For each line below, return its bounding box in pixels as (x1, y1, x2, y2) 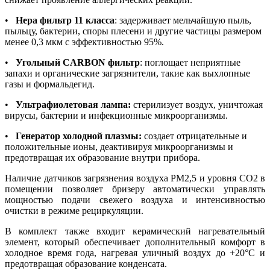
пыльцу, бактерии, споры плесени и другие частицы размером (5, 25, 262, 36)
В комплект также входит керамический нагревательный (5, 225, 265, 236)
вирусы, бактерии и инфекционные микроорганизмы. (5, 110, 228, 121)
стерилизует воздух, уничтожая (131, 99, 263, 110)
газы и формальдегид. (5, 78, 95, 89)
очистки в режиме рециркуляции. (5, 205, 143, 216)
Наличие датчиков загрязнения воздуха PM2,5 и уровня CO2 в (5, 172, 265, 183)
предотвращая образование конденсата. (5, 258, 167, 269)
